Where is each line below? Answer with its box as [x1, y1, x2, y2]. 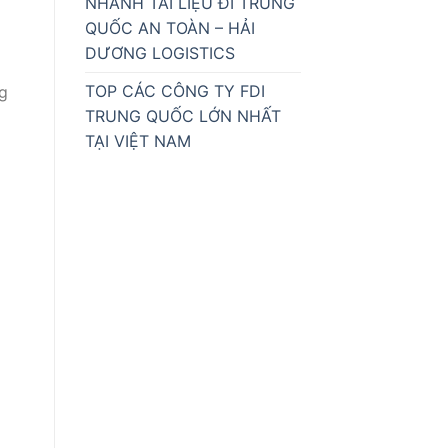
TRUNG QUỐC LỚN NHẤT [84, 106, 281, 127]
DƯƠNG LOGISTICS [84, 43, 235, 64]
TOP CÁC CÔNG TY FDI [84, 81, 265, 102]
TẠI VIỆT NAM [84, 131, 191, 152]
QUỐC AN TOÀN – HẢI [84, 18, 255, 39]
